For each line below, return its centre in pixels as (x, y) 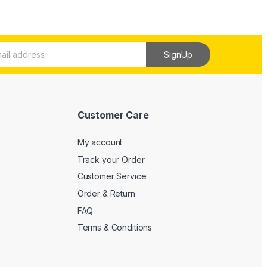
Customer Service (112, 176)
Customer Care (113, 115)
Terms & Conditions (115, 228)
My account (100, 142)
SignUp (178, 54)
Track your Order (111, 159)
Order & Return (106, 193)
